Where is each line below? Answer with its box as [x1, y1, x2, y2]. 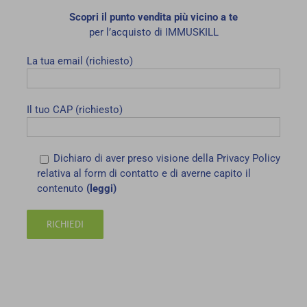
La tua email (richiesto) [26, 55, 133, 68]
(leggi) [86, 182, 119, 195]
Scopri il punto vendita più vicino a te [69, 11, 238, 24]
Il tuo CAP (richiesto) [26, 103, 123, 116]
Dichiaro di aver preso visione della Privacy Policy [53, 152, 280, 165]
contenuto [36, 182, 86, 195]
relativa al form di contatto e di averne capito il [36, 167, 251, 180]
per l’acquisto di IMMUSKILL [88, 26, 219, 39]
